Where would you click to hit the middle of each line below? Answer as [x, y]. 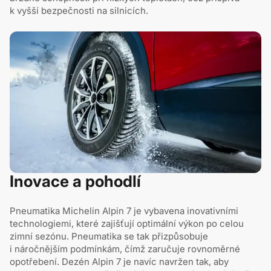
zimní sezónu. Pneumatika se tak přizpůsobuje [109, 236]
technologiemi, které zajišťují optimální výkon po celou [127, 223]
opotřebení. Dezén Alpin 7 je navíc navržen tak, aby [119, 261]
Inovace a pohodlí [75, 181]
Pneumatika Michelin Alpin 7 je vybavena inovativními [124, 211]
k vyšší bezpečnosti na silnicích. [79, 10]
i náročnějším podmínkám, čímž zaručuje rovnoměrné [125, 249]
